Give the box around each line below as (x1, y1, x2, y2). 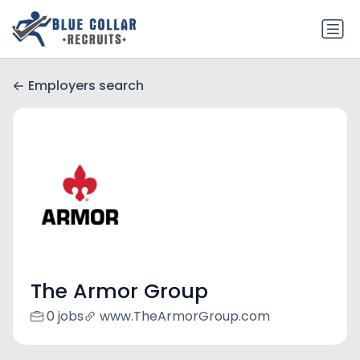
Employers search (28, 76, 144, 96)
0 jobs (46, 307, 84, 326)
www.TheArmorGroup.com (99, 307, 270, 326)
